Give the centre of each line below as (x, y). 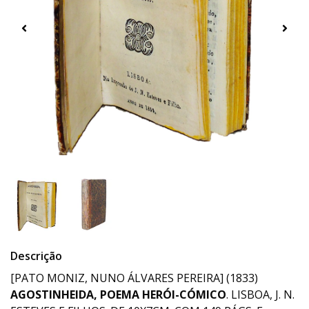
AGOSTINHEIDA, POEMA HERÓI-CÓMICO (118, 295)
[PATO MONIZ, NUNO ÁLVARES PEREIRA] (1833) (134, 278)
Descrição (36, 256)
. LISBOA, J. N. (260, 295)
